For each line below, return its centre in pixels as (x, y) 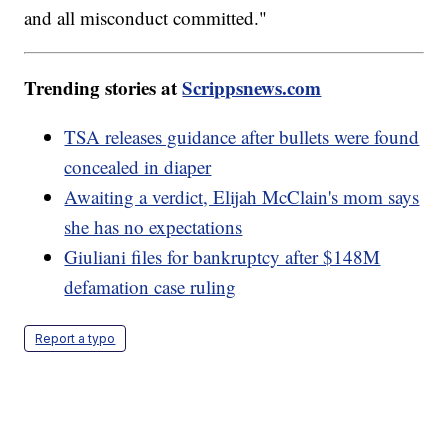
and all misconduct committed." (149, 18)
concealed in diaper (138, 167)
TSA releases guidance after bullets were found (242, 137)
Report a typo (75, 339)
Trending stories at (103, 88)
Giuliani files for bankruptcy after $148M (222, 257)
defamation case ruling (150, 287)
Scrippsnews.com (252, 88)
